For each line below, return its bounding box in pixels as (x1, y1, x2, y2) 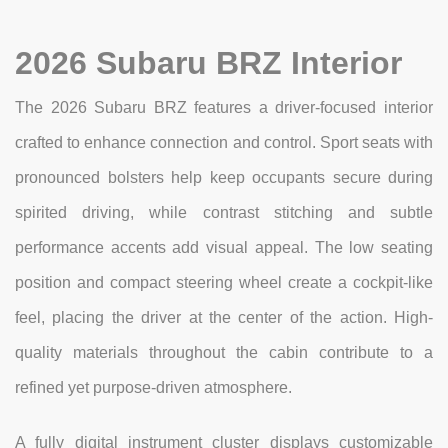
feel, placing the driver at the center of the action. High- (15, 309, 433, 327)
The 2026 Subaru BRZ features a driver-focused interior (15, 99, 433, 117)
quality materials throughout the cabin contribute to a (15, 344, 433, 362)
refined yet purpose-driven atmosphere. (15, 379, 292, 397)
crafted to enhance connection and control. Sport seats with (15, 134, 433, 152)
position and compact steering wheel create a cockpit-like (15, 274, 433, 292)
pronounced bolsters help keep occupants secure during (15, 169, 433, 187)
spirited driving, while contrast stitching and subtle (15, 204, 433, 222)
